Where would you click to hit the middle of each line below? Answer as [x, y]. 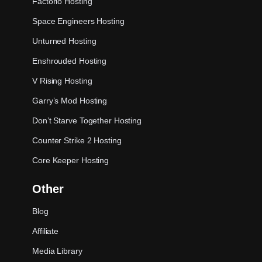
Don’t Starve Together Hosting [87, 120]
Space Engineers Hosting [78, 21]
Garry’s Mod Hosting [70, 100]
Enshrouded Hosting [70, 61]
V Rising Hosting [62, 80]
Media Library [57, 251]
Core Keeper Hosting [71, 160]
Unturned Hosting [64, 41]
